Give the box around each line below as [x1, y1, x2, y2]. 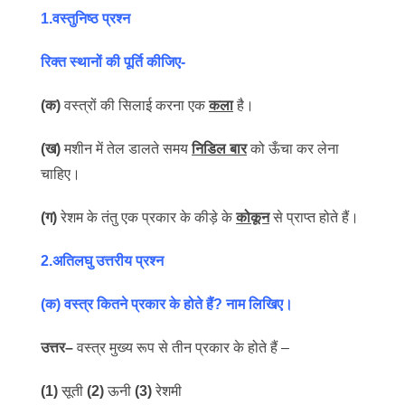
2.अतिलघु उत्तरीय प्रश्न [41, 253, 164, 268]
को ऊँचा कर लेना [247, 141, 339, 156]
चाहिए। [41, 166, 80, 182]
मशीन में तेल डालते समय [64, 141, 192, 156]
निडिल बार [192, 141, 247, 156]
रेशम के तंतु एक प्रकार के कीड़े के [57, 210, 236, 225]
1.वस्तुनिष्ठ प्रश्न [41, 11, 130, 26]
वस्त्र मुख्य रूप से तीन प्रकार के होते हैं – [77, 340, 289, 355]
